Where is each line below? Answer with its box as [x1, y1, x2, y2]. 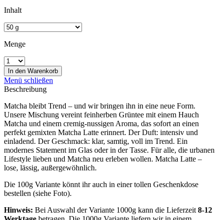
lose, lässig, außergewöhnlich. [4, 163, 97, 172]
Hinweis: [4, 205, 33, 214]
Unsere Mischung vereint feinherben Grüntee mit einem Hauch [4, 110, 199, 119]
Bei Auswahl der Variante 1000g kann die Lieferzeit [33, 205, 198, 214]
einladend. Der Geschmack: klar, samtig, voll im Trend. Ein [4, 137, 188, 145]
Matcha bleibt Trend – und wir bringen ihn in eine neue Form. [4, 101, 195, 110]
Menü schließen [4, 76, 53, 84]
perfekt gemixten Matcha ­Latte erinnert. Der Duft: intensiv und [4, 128, 198, 137]
